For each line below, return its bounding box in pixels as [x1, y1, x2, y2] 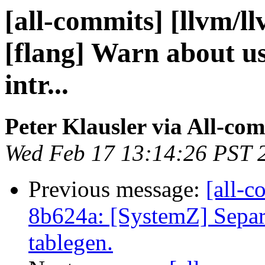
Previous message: [28, 176, 206, 202]
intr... [5, 69, 69, 100]
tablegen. [28, 230, 113, 256]
